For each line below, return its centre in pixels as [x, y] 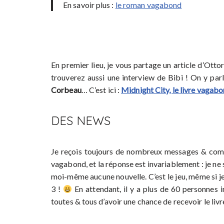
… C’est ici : [101, 90]
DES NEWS [81, 120]
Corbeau [66, 90]
